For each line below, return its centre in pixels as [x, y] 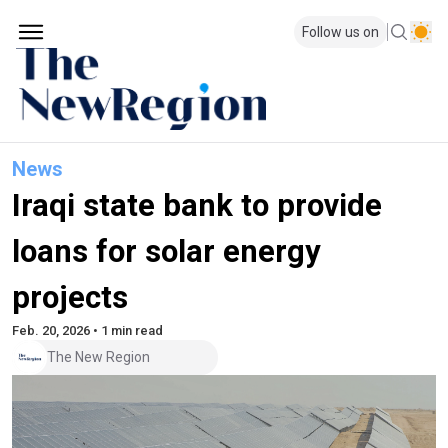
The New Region [98, 357]
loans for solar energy [166, 251]
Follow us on [340, 32]
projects [70, 297]
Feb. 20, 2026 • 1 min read [87, 330]
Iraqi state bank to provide [197, 205]
